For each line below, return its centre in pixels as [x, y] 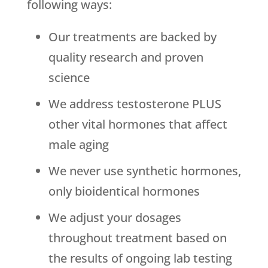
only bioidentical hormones [124, 191]
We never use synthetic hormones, [144, 171]
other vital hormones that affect [138, 124]
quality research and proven [126, 57]
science [69, 78]
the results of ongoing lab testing [140, 258]
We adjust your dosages [115, 218]
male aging [78, 145]
